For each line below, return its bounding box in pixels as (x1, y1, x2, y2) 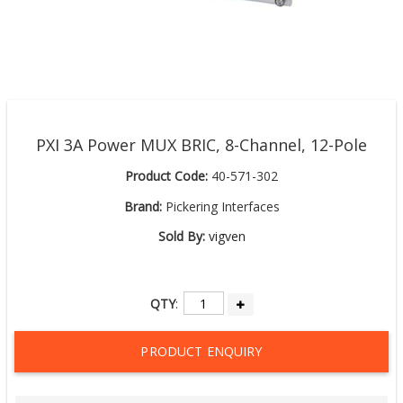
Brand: (123, 197, 162, 215)
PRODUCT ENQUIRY (140, 343, 263, 360)
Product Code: (125, 167, 208, 184)
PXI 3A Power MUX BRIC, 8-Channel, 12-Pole (36, 134, 367, 156)
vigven (208, 228, 246, 245)
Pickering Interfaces (161, 197, 280, 215)
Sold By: (157, 228, 205, 245)
